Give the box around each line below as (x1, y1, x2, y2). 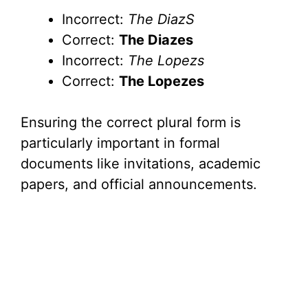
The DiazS (128, 11, 195, 28)
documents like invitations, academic (21, 155, 261, 173)
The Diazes (119, 32, 193, 49)
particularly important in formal (21, 135, 220, 152)
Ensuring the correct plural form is (21, 114, 241, 131)
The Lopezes (119, 73, 204, 90)
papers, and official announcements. (21, 176, 257, 193)
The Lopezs (128, 52, 204, 69)
